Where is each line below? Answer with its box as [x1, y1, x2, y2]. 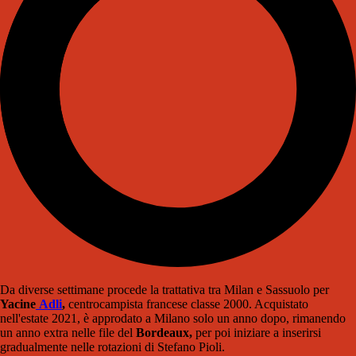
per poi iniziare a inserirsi [192, 326, 321, 340]
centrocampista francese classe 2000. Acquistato [65, 297, 308, 311]
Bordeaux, [136, 326, 192, 340]
